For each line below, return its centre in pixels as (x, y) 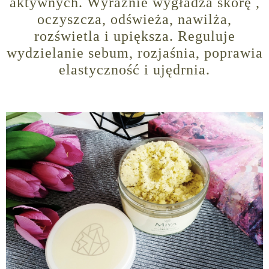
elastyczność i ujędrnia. (134, 70)
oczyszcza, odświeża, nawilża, (134, 20)
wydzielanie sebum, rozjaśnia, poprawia (134, 53)
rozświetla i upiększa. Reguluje (134, 36)
